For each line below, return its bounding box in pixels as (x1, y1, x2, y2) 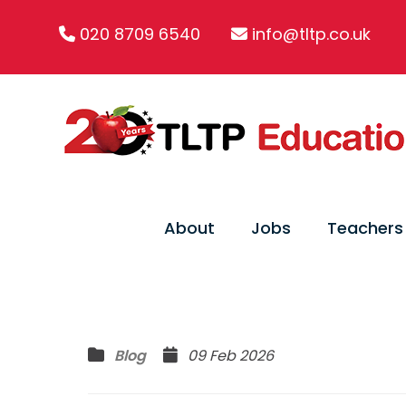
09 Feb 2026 (180, 345, 274, 366)
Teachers (327, 217, 403, 239)
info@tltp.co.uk (252, 23, 371, 45)
